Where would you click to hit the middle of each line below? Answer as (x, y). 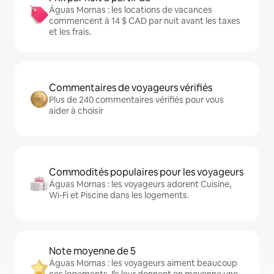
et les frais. (70, 31)
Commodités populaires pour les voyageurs (146, 172)
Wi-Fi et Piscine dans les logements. (119, 195)
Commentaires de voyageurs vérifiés (131, 87)
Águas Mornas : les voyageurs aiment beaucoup (143, 263)
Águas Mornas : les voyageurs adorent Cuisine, (140, 184)
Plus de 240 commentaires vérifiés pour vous (136, 99)
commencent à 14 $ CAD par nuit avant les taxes (145, 20)
